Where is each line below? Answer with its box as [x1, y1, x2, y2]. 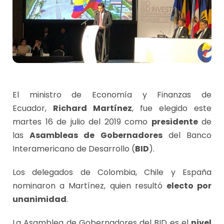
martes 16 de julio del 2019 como [12, 116, 151, 128]
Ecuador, [12, 102, 53, 114]
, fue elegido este [132, 102, 211, 114]
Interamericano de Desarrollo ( [12, 143, 135, 155]
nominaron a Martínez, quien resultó [12, 180, 166, 192]
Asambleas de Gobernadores [29, 129, 162, 141]
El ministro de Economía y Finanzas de [12, 89, 211, 101]
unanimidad [12, 193, 66, 205]
